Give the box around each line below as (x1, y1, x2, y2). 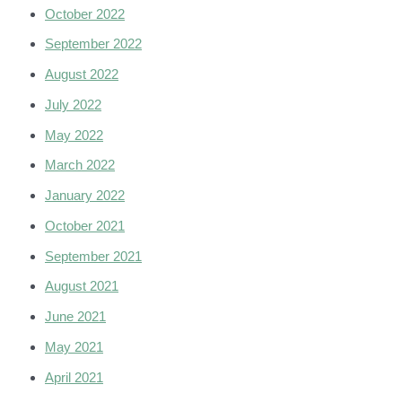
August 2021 (45, 278, 118, 294)
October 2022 (45, 5, 125, 22)
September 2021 (45, 248, 142, 264)
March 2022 (45, 157, 115, 173)
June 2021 (45, 309, 106, 325)
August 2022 (45, 66, 118, 83)
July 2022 (45, 96, 101, 112)
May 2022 (45, 127, 103, 143)
